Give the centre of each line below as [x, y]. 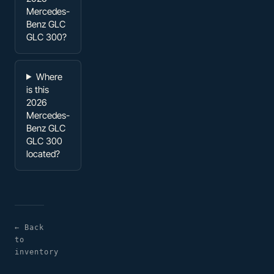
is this [38, 89]
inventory [37, 252]
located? [43, 154]
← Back [29, 227]
